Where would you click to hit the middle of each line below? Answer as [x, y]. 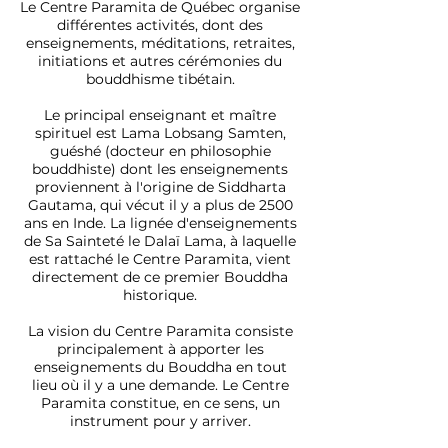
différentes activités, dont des [160, 25]
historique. [160, 295]
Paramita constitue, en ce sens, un [160, 403]
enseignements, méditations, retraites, [160, 43]
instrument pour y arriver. [160, 421]
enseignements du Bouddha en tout [160, 367]
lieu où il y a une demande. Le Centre [160, 385]
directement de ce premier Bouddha [160, 277]
